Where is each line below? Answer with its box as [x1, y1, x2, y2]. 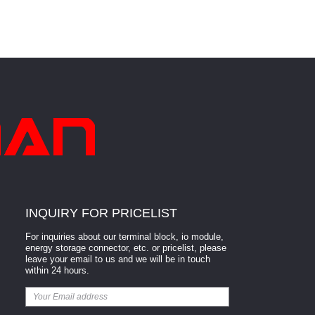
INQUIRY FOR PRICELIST [25, 206, 178, 221]
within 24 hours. [25, 265, 90, 276]
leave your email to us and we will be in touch [25, 254, 211, 265]
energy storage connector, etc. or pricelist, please [25, 243, 227, 254]
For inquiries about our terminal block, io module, [25, 231, 224, 243]
